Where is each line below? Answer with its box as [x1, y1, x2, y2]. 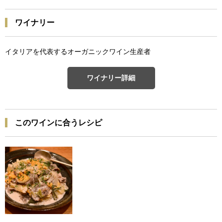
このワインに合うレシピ [15, 118, 102, 127]
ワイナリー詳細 [87, 73, 135, 82]
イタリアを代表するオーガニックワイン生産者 [5, 47, 151, 55]
